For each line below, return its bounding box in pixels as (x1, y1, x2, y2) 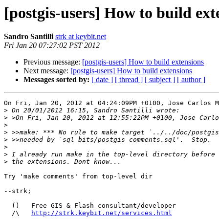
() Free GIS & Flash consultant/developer (4, 202, 12, 210)
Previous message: (23, 58, 82, 66)
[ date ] (91, 75, 113, 84)
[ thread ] (115, 75, 143, 84)
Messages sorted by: (23, 75, 89, 84)
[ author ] (177, 75, 205, 84)
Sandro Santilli (4, 32, 53, 41)
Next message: (23, 66, 70, 75)
